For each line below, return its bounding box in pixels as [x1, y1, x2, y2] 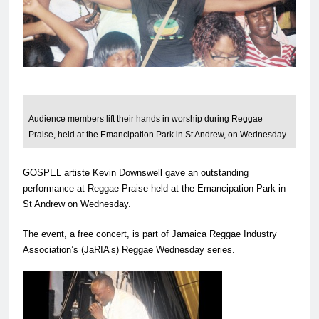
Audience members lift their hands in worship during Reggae [28, 114, 263, 125]
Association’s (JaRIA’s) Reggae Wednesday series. [23, 244, 235, 255]
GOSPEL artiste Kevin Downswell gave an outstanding [23, 167, 249, 179]
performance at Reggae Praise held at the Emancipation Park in [23, 183, 286, 194]
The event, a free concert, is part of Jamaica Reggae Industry [23, 228, 277, 239]
